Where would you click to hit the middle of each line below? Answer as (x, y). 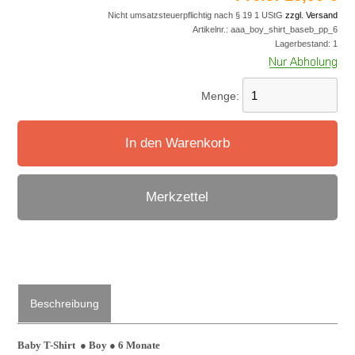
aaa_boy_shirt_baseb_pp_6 (284, 29)
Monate (142, 345)
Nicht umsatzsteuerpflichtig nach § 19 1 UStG (196, 15)
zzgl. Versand (311, 15)
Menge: (221, 95)
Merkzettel (177, 197)
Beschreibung (65, 303)
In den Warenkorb (177, 143)
